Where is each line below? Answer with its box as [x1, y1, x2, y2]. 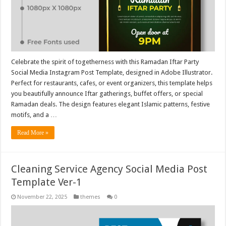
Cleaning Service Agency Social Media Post [11, 162, 208, 175]
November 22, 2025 [17, 193, 68, 200]
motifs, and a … [11, 110, 58, 119]
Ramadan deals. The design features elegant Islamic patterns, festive [11, 100, 210, 108]
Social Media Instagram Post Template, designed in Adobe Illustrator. [11, 68, 213, 76]
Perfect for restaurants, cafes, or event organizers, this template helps [11, 79, 213, 87]
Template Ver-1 [11, 176, 82, 188]
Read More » [17, 129, 49, 136]
